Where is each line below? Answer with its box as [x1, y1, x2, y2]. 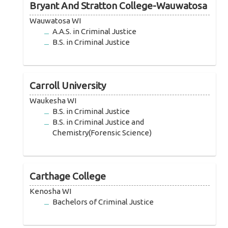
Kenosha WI [30, 187, 72, 196]
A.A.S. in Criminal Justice [52, 27, 137, 36]
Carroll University [30, 80, 106, 92]
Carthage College [30, 170, 106, 182]
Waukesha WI [30, 96, 77, 105]
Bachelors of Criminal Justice [52, 197, 154, 207]
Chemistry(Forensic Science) [52, 128, 152, 137]
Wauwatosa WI [30, 16, 81, 25]
